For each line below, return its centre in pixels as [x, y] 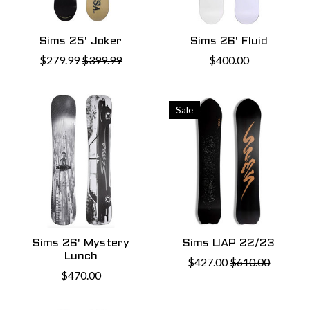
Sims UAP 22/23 [229, 244]
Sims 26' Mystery [81, 244]
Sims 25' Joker [81, 42]
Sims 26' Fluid [229, 42]
